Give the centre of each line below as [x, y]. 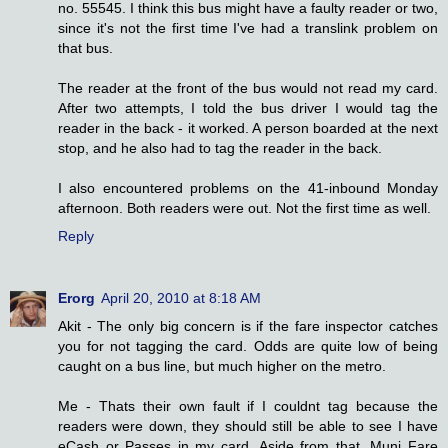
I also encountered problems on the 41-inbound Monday [248, 188]
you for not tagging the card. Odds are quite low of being [248, 346]
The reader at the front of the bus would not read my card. [248, 88]
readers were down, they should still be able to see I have [248, 426]
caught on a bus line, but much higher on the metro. [222, 366]
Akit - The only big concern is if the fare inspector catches [248, 326]
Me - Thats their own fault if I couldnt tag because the [248, 406]
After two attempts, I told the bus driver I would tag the [248, 108]
